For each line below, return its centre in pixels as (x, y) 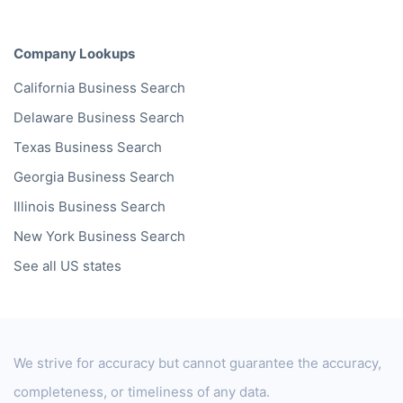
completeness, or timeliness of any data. (142, 392)
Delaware (44, 117)
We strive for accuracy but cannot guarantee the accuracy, (197, 363)
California (44, 87)
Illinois (34, 206)
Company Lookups (74, 54)
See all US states (67, 265)
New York (44, 236)
